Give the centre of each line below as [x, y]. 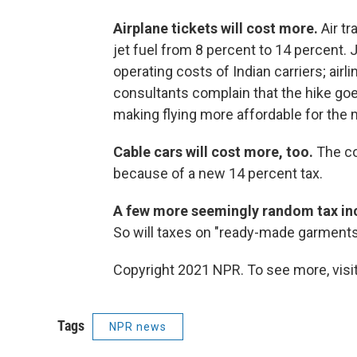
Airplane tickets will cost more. [217, 29]
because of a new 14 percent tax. [218, 174]
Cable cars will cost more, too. [215, 152]
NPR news [138, 327]
